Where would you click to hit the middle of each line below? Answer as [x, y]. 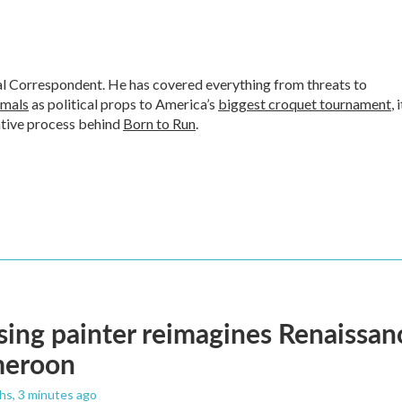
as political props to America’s [123, 104]
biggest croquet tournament [305, 104]
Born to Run [159, 123]
